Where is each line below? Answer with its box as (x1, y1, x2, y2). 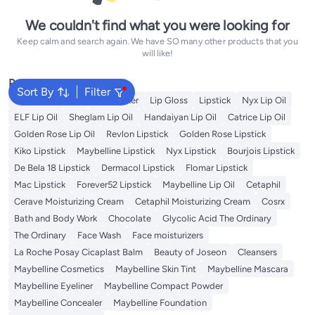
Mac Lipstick (14, 179, 65, 190)
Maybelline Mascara (207, 264, 288, 274)
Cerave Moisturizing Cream (14, 196, 124, 207)
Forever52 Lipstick (77, 179, 151, 190)
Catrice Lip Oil (228, 112, 285, 122)
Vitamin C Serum (14, 95, 82, 105)
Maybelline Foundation (113, 297, 207, 308)
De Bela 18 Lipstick (14, 162, 90, 173)
